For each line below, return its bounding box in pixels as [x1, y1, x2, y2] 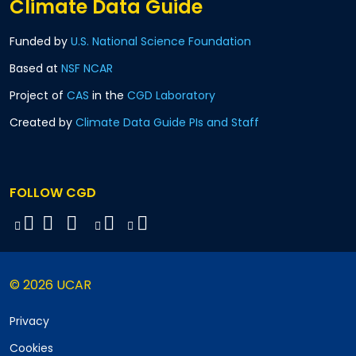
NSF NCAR [61, 60, 113, 77]
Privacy [10, 313, 49, 330]
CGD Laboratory [127, 87, 215, 104]
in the [89, 87, 127, 104]
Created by [10, 114, 75, 131]
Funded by [10, 33, 71, 50]
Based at [10, 60, 61, 77]
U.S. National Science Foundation [71, 33, 251, 50]
